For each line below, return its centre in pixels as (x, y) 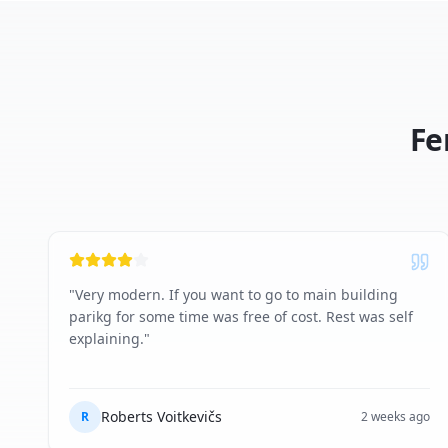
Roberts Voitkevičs (161, 416)
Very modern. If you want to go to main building (236, 294)
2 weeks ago (395, 416)
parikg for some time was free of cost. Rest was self (241, 316)
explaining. (106, 338)
